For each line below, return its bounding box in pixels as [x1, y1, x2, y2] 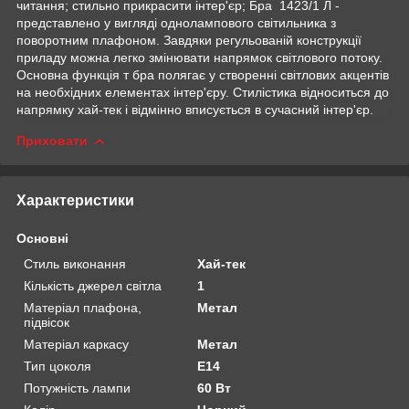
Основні [16, 230, 68, 246]
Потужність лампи [24, 380, 131, 395]
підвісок [24, 314, 69, 330]
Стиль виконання [24, 256, 126, 271]
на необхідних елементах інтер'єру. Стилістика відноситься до [16, 84, 389, 100]
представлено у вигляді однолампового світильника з [16, 15, 336, 30]
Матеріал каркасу [24, 336, 129, 351]
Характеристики [16, 192, 134, 208]
